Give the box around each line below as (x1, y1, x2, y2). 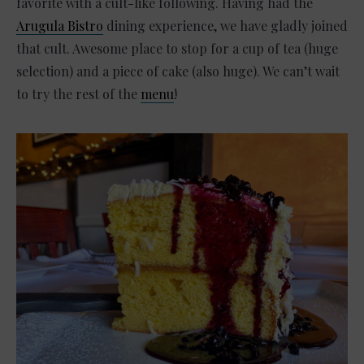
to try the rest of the (16, 84, 141, 102)
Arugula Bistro (16, 16, 103, 34)
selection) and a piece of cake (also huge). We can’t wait (16, 62, 340, 80)
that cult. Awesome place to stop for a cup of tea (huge (16, 39, 338, 57)
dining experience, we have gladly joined (103, 16, 348, 34)
